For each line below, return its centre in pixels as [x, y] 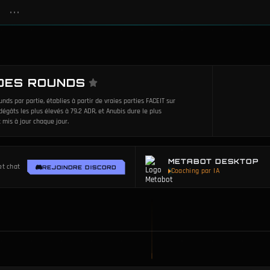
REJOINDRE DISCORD [80, 167]
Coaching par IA [195, 171]
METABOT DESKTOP [213, 161]
